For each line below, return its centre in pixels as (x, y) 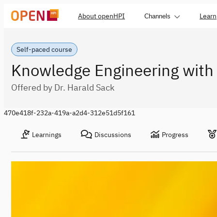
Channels (157, 16)
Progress (175, 135)
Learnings (47, 135)
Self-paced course (44, 49)
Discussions (113, 135)
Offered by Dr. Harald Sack (63, 87)
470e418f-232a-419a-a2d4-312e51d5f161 (70, 113)
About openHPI (101, 16)
